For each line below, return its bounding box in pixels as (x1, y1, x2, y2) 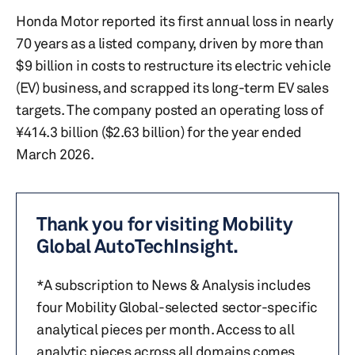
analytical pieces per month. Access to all (36, 320, 295, 338)
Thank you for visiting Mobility (36, 212, 293, 235)
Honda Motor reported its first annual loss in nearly (16, 12, 334, 29)
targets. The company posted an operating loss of (16, 101, 324, 118)
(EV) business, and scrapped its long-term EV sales (16, 78, 329, 96)
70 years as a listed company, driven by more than (16, 34, 324, 52)
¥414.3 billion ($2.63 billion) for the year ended (16, 123, 302, 140)
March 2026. (16, 145, 94, 162)
